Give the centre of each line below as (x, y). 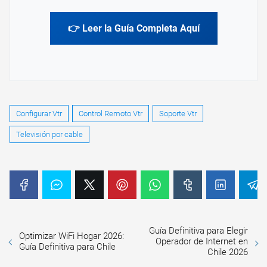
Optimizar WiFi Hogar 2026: (72, 236)
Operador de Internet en (202, 242)
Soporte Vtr (178, 114)
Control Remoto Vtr (111, 114)
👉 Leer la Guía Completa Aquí (133, 29)
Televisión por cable (49, 135)
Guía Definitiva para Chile (67, 247)
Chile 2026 (228, 252)
